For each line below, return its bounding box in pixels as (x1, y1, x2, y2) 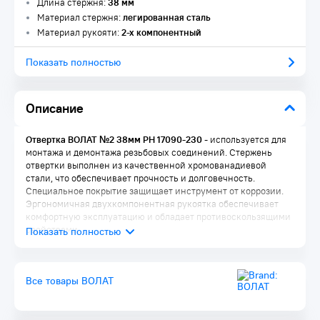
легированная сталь (123, 11, 211, 24)
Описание (26, 100, 84, 116)
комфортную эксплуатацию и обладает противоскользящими (26, 211, 291, 223)
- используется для (202, 134, 286, 146)
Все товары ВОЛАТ (26, 274, 114, 287)
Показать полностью (26, 55, 121, 69)
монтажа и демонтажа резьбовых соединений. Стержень (26, 146, 272, 159)
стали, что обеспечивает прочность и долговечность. (26, 172, 255, 184)
